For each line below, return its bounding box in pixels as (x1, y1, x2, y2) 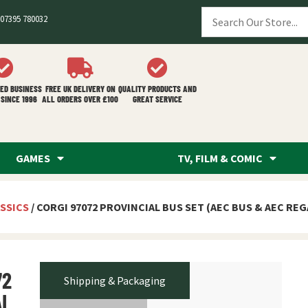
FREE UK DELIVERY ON (45, 83, 115, 94)
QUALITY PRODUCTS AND (118, 83, 197, 94)
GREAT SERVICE (133, 93, 182, 104)
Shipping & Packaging (63, 274, 166, 287)
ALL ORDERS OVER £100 (42, 93, 118, 104)
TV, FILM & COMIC (177, 151, 263, 165)
